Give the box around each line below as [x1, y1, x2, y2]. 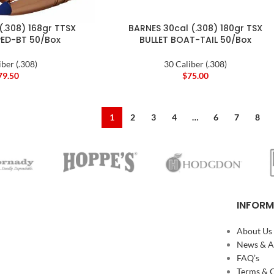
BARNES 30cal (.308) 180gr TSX [128, 21, 262, 34]
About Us [236, 226, 272, 237]
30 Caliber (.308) [163, 58, 227, 69]
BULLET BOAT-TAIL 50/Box [139, 33, 251, 46]
